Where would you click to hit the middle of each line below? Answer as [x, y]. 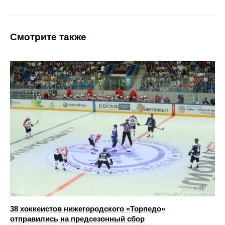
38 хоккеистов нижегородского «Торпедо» [88, 208]
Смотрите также [48, 37]
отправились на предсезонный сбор [77, 218]
